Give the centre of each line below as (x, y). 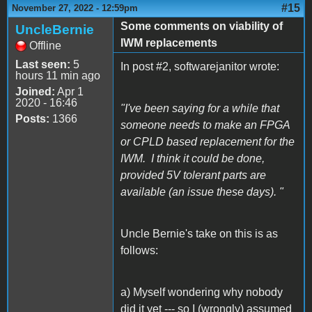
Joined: (35, 92)
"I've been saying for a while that (200, 109)
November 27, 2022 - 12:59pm (75, 8)
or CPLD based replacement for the (208, 142)
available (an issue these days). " (202, 192)
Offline (45, 46)
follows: (139, 251)
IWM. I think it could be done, (193, 159)
